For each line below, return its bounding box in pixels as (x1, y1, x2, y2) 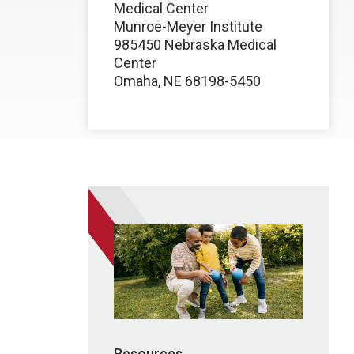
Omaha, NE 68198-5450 (114, 73, 261, 89)
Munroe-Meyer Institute (114, 18, 262, 35)
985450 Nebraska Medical (114, 36, 277, 53)
